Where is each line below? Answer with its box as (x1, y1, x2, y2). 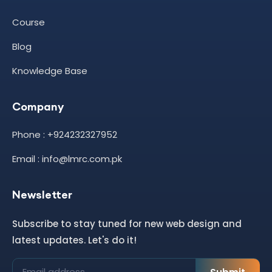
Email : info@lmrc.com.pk (12, 152, 122, 166)
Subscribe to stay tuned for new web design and (12, 217, 242, 231)
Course (12, 16, 45, 29)
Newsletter (12, 188, 72, 202)
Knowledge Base (12, 64, 87, 78)
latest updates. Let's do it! (12, 234, 137, 247)
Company (12, 100, 64, 114)
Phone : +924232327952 (12, 128, 117, 141)
